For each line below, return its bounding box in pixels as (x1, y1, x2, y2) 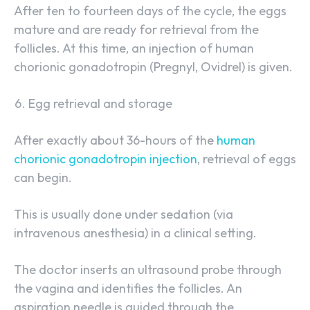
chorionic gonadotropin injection (14, 151, 197, 167)
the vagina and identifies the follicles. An (14, 280, 242, 297)
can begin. (14, 170, 72, 186)
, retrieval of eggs (197, 151, 296, 167)
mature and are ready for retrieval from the (14, 21, 259, 38)
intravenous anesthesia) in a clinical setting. (14, 225, 257, 241)
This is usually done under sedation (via (14, 206, 233, 223)
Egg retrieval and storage (28, 95, 172, 112)
